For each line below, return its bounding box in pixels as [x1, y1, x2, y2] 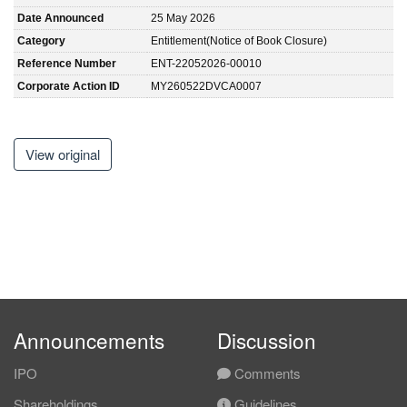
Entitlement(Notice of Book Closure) [151, 34, 327, 47]
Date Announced [17, 11, 104, 25]
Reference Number [17, 56, 116, 70]
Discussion [217, 325, 316, 354]
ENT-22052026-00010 [151, 56, 262, 70]
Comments [231, 363, 301, 382]
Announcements [14, 325, 164, 354]
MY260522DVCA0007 [151, 79, 262, 93]
